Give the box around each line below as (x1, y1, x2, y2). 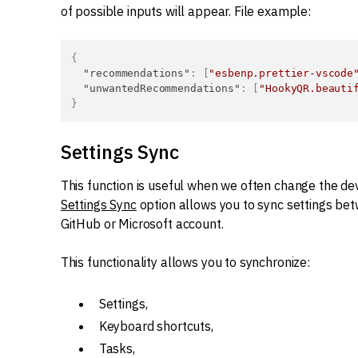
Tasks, (98, 340, 135, 356)
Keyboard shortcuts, (98, 318, 213, 334)
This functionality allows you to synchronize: (60, 254, 310, 270)
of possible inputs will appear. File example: (60, 3, 311, 19)
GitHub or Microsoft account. (60, 216, 224, 232)
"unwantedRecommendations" (83, 82, 241, 94)
